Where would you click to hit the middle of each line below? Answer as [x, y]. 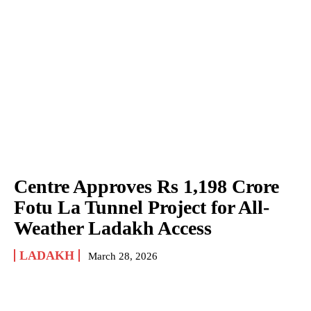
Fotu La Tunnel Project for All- [142, 208]
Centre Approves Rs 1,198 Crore [146, 187]
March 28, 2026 [123, 257]
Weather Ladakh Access [113, 228]
